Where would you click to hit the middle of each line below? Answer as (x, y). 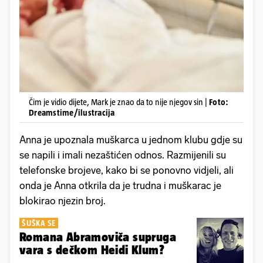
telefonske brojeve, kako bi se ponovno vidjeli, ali (127, 171)
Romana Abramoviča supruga (98, 237)
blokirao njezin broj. (63, 201)
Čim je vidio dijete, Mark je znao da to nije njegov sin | (119, 102)
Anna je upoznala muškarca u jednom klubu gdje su (131, 140)
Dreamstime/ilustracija (72, 113)
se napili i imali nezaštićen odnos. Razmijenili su (123, 155)
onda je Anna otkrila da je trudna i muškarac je (120, 186)
